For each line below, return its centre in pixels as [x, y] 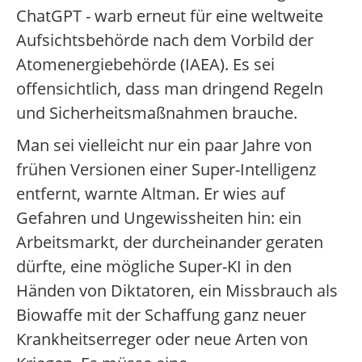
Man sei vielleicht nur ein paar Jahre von [164, 145]
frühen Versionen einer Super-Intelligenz [166, 169]
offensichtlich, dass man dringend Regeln [170, 88]
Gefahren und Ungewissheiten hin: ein [159, 218]
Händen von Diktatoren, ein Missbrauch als [177, 290]
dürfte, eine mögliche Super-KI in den [154, 266]
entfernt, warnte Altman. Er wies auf [151, 194]
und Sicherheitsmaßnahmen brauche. [157, 113]
